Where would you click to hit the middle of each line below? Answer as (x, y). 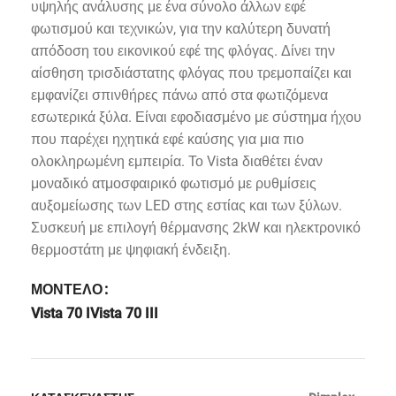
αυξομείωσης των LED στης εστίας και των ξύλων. (187, 205)
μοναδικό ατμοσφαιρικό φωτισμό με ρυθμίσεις (174, 183)
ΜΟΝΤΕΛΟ (67, 289)
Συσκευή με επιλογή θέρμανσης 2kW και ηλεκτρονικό (196, 227)
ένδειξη (205, 249)
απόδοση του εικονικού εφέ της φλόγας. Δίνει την (183, 50)
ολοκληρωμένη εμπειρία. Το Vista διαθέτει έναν (177, 161)
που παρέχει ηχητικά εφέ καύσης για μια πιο (168, 139)
